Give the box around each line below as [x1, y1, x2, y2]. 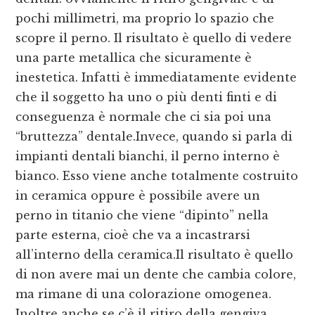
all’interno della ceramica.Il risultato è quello [15, 247, 294, 262]
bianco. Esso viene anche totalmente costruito [15, 169, 299, 184]
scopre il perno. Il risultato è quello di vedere [15, 31, 292, 46]
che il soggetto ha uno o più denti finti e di [15, 90, 278, 105]
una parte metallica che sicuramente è [15, 51, 252, 65]
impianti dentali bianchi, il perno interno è [15, 149, 281, 164]
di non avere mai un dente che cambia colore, [15, 267, 297, 282]
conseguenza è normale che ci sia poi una [15, 110, 272, 124]
